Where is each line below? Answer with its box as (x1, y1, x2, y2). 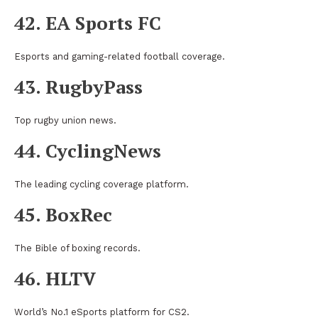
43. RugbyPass (14, 74, 143, 99)
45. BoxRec (14, 202, 112, 226)
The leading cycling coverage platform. (14, 178, 189, 190)
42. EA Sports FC (14, 10, 161, 35)
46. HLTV (14, 265, 96, 290)
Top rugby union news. (14, 114, 116, 126)
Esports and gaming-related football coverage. (14, 50, 225, 62)
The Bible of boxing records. (14, 242, 141, 253)
